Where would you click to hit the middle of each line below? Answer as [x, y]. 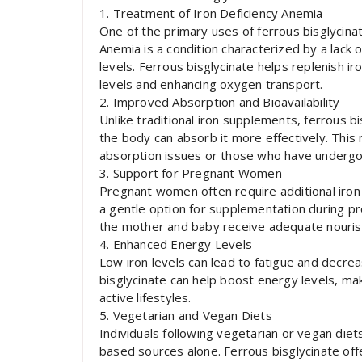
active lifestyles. [145, 297]
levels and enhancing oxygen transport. [211, 84]
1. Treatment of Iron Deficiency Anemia [211, 13]
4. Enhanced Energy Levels [176, 244]
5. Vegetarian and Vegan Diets [186, 315]
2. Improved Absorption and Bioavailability [220, 102]
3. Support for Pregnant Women [191, 173]
